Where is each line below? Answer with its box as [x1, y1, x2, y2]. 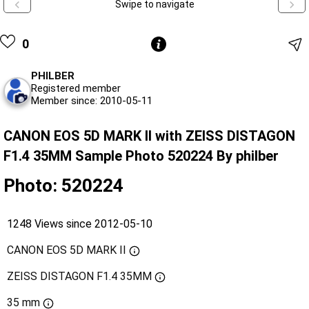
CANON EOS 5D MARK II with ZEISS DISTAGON [3, 127, 295, 144]
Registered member [31, 81, 121, 94]
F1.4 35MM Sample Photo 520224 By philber [3, 147, 279, 164]
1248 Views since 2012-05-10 [7, 217, 152, 230]
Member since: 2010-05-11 [31, 94, 152, 107]
